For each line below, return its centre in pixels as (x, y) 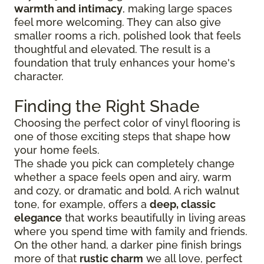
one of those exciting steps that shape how (122, 136)
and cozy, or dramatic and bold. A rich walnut (127, 190)
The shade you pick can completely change (124, 163)
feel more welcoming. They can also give (118, 22)
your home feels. (57, 150)
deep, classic (183, 204)
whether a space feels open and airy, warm (123, 177)
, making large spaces (177, 8)
